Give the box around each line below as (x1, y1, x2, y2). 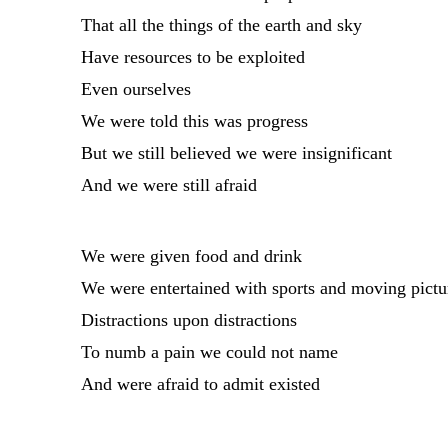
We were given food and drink (80, 246, 302, 267)
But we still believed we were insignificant (80, 142, 392, 163)
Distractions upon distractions (80, 310, 297, 331)
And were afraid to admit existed (80, 374, 320, 395)
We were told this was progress (80, 110, 308, 131)
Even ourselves (80, 78, 191, 99)
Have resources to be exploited (80, 46, 305, 67)
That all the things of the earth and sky (80, 14, 362, 35)
